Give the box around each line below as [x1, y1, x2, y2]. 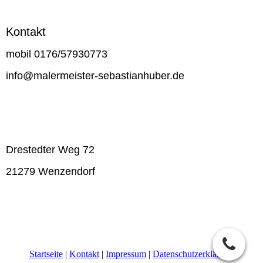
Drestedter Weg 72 [6, 144, 97, 156]
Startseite [29, 249, 63, 259]
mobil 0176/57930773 [6, 48, 113, 60]
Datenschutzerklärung [153, 249, 234, 259]
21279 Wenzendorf [6, 166, 98, 178]
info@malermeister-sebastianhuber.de [6, 70, 205, 82]
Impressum [106, 249, 146, 259]
